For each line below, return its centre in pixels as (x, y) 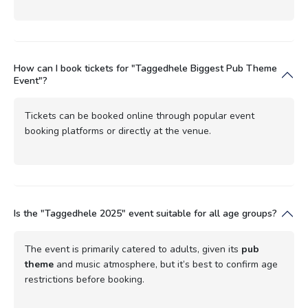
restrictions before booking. (85, 279)
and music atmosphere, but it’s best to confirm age (166, 264)
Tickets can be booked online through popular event (140, 115)
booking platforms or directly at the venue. (118, 131)
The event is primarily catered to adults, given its (133, 249)
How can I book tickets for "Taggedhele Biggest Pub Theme (145, 68)
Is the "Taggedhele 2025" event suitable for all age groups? (145, 213)
